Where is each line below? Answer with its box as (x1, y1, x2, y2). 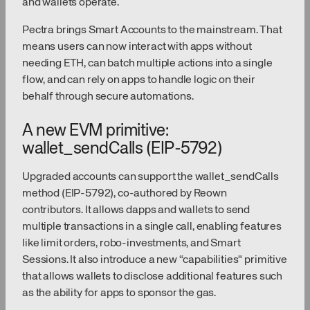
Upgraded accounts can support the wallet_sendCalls (22, 172, 279, 183)
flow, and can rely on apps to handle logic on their (22, 75, 255, 86)
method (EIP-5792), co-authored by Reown (22, 188, 227, 200)
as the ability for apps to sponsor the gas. (22, 288, 217, 300)
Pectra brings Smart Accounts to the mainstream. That (22, 25, 282, 37)
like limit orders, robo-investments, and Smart (22, 238, 241, 250)
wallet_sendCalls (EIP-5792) (22, 140, 223, 158)
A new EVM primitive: (22, 122, 169, 140)
